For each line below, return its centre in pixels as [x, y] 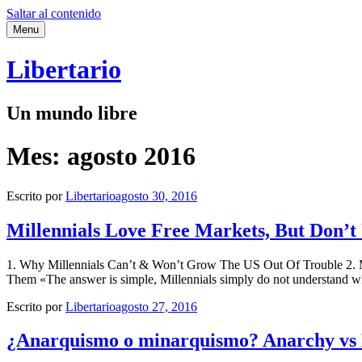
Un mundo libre [72, 113]
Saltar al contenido [54, 13]
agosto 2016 [131, 156]
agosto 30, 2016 [156, 196]
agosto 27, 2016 [156, 306]
